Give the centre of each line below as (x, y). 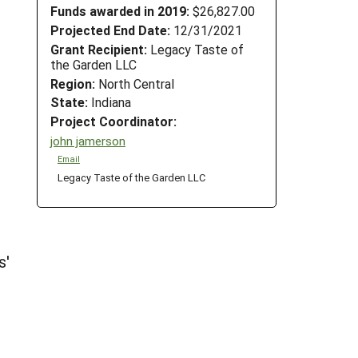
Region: (73, 83)
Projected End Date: (110, 30)
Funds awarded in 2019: (120, 11)
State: (69, 102)
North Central (135, 83)
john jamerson (88, 140)
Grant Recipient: (99, 49)
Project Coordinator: (113, 121)
